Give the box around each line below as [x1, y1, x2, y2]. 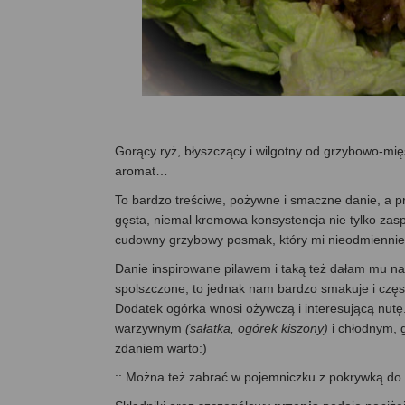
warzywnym [115, 320, 185, 335]
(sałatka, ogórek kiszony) [185, 320, 328, 335]
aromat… [115, 163, 168, 178]
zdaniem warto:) [115, 340, 207, 355]
